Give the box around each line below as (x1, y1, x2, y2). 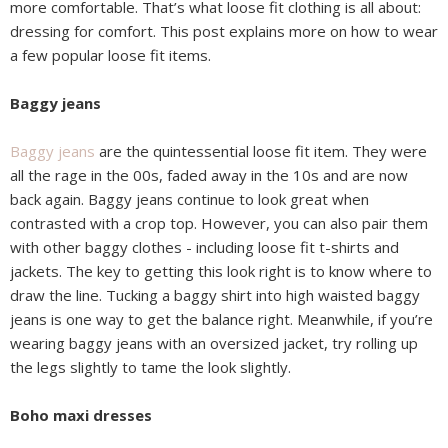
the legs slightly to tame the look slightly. (10, 357, 291, 378)
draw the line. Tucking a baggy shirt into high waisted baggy (10, 285, 420, 306)
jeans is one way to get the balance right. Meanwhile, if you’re (10, 309, 433, 330)
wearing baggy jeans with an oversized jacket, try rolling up (10, 333, 418, 354)
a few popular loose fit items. (10, 45, 211, 66)
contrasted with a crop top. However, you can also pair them (10, 213, 428, 234)
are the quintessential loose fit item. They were (95, 141, 427, 162)
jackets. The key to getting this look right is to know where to (10, 261, 432, 282)
